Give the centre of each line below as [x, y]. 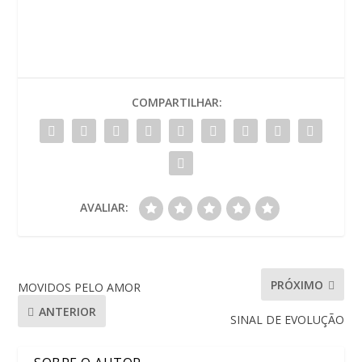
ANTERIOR [68, 311]
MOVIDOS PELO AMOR [80, 288]
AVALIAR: [104, 208]
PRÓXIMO [297, 284]
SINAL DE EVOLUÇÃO [287, 320]
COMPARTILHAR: [177, 103]
